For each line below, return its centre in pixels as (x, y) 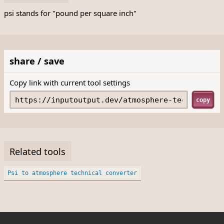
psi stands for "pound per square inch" (70, 13)
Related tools (38, 151)
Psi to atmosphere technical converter (72, 173)
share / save (37, 61)
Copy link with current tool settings (70, 82)
